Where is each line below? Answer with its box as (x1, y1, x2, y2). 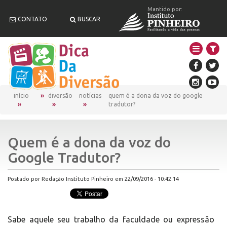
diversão (48, 92, 73, 99)
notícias (79, 92, 102, 99)
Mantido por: (147, 6, 182, 12)
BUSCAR (78, 15, 100, 22)
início (14, 92, 29, 99)
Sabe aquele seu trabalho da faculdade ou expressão (8, 215, 214, 224)
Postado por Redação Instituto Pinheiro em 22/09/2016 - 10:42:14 (8, 176, 179, 182)
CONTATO (18, 15, 47, 22)
